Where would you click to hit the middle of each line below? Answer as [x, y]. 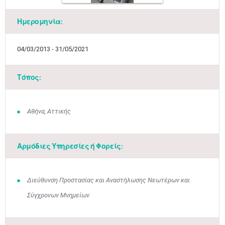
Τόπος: [29, 77]
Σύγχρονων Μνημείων [58, 195]
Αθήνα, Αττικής [49, 111]
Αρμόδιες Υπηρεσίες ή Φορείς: [70, 146]
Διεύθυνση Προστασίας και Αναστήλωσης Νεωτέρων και [108, 180]
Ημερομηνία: [40, 21]
